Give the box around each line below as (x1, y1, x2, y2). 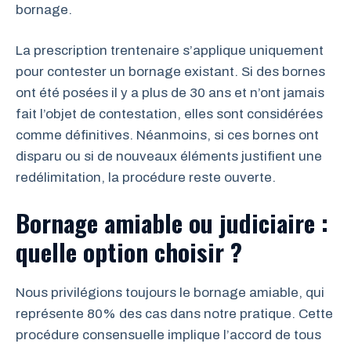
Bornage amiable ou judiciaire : (16, 204, 328, 241)
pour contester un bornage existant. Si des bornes (16, 64, 325, 79)
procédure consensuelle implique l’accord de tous (16, 327, 321, 342)
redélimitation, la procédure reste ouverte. (16, 170, 276, 185)
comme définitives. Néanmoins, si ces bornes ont (16, 128, 319, 143)
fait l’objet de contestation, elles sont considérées (16, 107, 323, 121)
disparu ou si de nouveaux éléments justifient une (16, 149, 322, 164)
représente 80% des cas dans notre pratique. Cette (16, 306, 333, 321)
